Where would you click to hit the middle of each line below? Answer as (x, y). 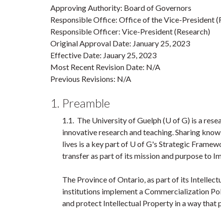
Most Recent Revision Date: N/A (105, 67)
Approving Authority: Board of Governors (121, 8)
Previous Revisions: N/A (91, 79)
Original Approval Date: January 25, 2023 (120, 43)
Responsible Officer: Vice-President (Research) (130, 31)
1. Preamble (80, 103)
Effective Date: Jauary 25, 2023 (103, 55)
